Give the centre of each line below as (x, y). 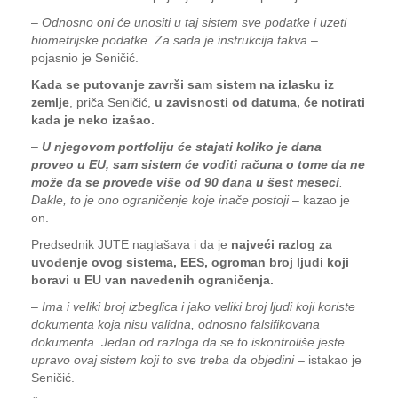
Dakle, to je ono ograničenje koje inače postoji (160, 200)
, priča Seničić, (112, 102)
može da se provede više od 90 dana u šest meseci (185, 182)
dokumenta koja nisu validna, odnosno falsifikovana (175, 324)
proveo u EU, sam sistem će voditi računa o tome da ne (198, 164)
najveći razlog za (282, 244)
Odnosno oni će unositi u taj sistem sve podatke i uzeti (194, 22)
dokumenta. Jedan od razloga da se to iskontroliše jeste (188, 342)
